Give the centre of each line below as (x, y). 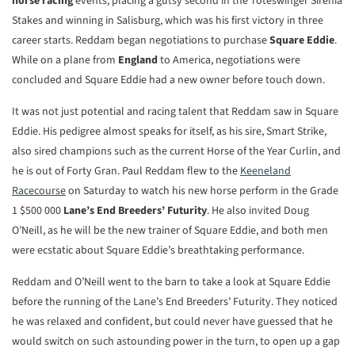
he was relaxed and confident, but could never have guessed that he (172, 322)
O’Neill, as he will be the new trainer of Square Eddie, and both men (170, 231)
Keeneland (265, 171)
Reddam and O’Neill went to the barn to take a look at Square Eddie (171, 282)
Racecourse (39, 191)
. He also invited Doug (258, 211)
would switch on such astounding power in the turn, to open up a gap (176, 342)
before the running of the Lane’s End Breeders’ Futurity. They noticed (175, 302)
